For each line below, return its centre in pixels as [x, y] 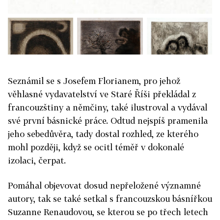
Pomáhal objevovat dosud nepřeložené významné [104, 186]
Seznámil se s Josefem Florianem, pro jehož [94, 81]
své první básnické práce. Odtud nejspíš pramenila [108, 121]
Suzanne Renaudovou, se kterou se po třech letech [108, 212]
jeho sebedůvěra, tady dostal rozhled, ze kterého [103, 134]
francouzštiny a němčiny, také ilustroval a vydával [108, 108]
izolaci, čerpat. [37, 161]
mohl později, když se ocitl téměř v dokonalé [96, 147]
